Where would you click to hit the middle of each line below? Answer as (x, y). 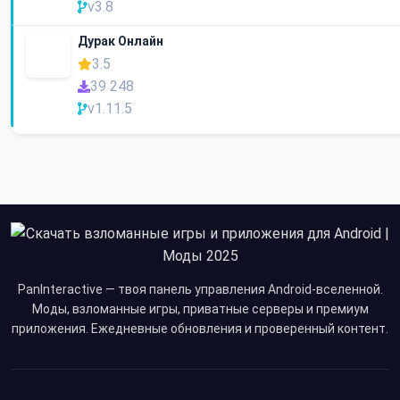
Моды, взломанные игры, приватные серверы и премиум (200, 309)
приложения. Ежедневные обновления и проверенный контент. (200, 329)
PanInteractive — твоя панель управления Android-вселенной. (200, 290)
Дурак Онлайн (121, 42)
